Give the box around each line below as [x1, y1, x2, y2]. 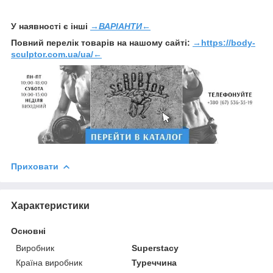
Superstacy [132, 243, 179, 253]
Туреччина [132, 257, 177, 268]
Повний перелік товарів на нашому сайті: [11, 38, 193, 48]
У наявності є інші [11, 21, 90, 32]
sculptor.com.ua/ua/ [11, 49, 93, 60]
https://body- [201, 38, 255, 48]
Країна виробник [16, 257, 82, 268]
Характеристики [11, 200, 90, 211]
